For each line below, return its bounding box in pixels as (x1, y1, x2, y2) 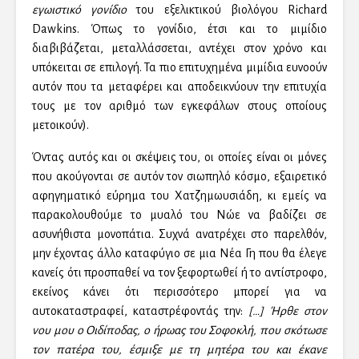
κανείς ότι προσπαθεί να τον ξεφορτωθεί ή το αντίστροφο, (32, 266, 327, 280)
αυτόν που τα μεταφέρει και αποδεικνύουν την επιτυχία (32, 80, 327, 94)
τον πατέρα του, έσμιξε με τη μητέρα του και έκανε (32, 343, 327, 357)
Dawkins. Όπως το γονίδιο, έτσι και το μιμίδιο (32, 22, 327, 36)
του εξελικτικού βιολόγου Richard (127, 3, 328, 17)
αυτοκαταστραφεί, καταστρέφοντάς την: (32, 305, 248, 318)
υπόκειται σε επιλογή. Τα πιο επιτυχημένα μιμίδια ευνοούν (32, 61, 327, 75)
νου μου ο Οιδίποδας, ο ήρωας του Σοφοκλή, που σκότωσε (32, 324, 327, 337)
